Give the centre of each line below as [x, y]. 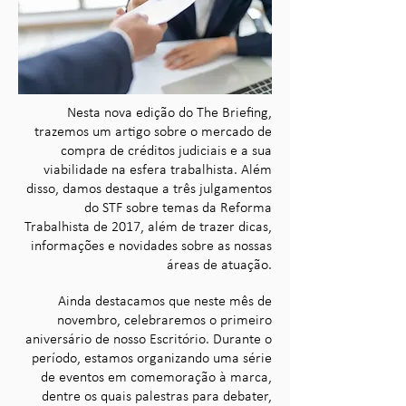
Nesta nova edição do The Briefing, [169, 113]
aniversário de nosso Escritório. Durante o [149, 340]
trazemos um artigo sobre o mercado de [153, 132]
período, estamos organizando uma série [152, 359]
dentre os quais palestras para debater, [157, 397]
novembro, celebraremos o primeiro [164, 321]
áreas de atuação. [219, 266]
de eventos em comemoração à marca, [156, 378]
